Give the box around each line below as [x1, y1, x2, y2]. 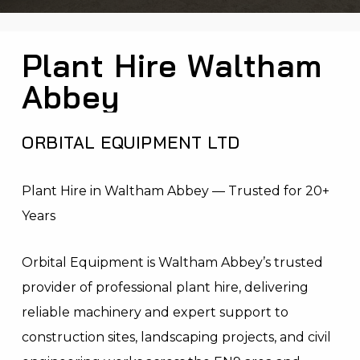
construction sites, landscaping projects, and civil [22, 329, 332, 345]
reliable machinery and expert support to [22, 304, 289, 320]
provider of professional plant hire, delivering [22, 279, 309, 295]
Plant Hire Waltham [22, 45, 323, 85]
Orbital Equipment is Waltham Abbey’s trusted [22, 254, 324, 270]
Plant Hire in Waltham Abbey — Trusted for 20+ [22, 182, 330, 198]
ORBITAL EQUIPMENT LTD [22, 131, 240, 153]
